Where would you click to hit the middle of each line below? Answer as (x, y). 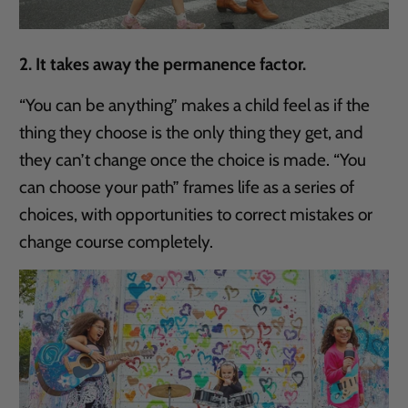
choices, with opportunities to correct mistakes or (196, 214)
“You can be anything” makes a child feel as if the (195, 105)
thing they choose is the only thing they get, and (192, 132)
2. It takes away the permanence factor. (163, 64)
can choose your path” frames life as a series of (187, 187)
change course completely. (117, 241)
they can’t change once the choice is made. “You (193, 159)
